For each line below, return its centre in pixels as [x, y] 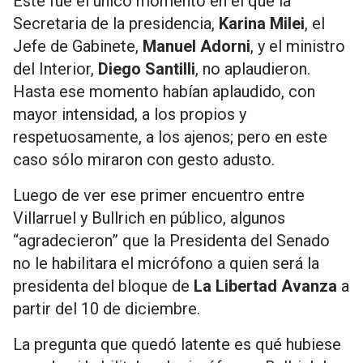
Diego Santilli [147, 69]
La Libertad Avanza [265, 286]
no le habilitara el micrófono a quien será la [166, 263]
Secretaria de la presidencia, [116, 23]
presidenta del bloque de [103, 286]
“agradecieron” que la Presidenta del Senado [171, 241]
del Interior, [56, 69]
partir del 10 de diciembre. [107, 309]
